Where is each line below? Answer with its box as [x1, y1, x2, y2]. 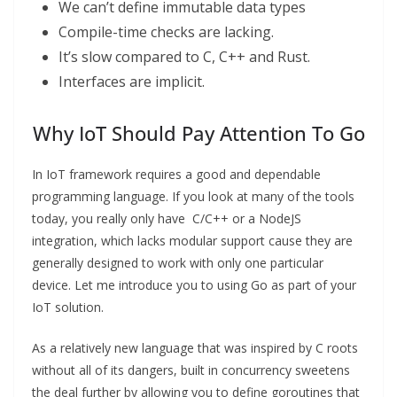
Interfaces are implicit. [58, 72, 205, 92]
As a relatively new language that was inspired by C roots [32, 339, 358, 357]
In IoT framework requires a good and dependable [32, 166, 321, 183]
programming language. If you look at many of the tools [32, 188, 354, 206]
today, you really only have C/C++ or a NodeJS [32, 210, 301, 228]
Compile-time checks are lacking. [58, 22, 274, 43]
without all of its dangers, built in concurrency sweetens [32, 362, 350, 379]
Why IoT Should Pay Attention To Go [32, 120, 365, 147]
